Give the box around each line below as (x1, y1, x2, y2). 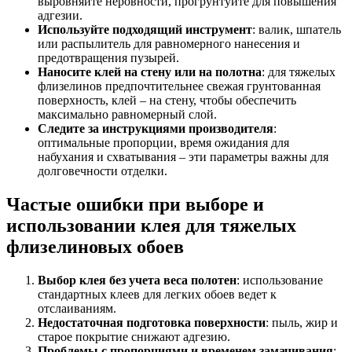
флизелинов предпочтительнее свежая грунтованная (38, 79, 321, 93)
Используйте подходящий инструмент (38, 23, 252, 37)
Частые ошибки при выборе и (6, 194, 264, 214)
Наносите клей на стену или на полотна (38, 65, 262, 79)
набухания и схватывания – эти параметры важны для (38, 150, 328, 164)
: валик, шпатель (252, 23, 341, 37)
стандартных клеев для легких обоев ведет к (38, 287, 277, 301)
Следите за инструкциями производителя (38, 122, 273, 136)
